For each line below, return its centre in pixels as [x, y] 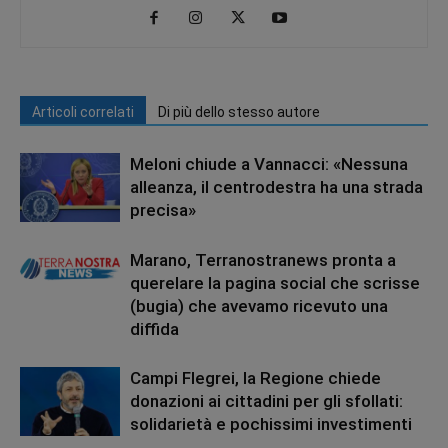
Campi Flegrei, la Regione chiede [255, 378]
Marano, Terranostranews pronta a [263, 260]
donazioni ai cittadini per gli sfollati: [266, 401]
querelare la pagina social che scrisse [275, 283]
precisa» [163, 210]
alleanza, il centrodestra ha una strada [276, 187]
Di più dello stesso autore [239, 112]
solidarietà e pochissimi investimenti [271, 424]
